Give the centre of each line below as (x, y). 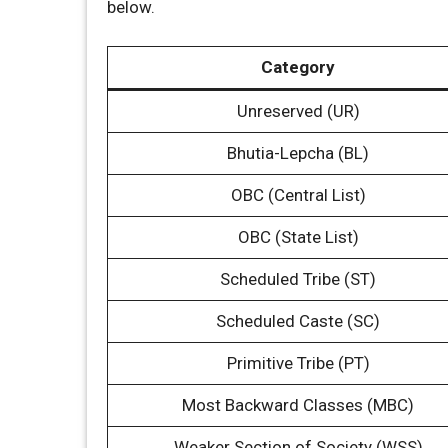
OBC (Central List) (298, 194)
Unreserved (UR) (298, 110)
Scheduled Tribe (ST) (298, 278)
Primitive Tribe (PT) (298, 362)
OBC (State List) (298, 236)
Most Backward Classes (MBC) (298, 404)
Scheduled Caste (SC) (298, 320)
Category (298, 66)
